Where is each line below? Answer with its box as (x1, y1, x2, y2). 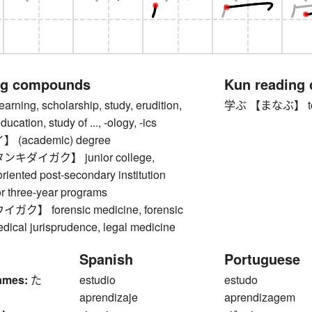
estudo (224, 272, 258, 288)
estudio (79, 272, 116, 288)
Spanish (79, 249, 133, 270)
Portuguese (224, 249, 301, 270)
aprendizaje (79, 289, 138, 306)
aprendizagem (224, 289, 296, 306)
